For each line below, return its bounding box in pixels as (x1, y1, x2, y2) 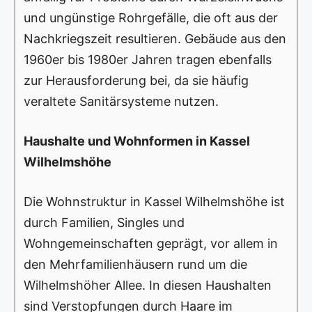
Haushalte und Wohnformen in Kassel (24, 134, 250, 149)
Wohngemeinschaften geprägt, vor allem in (24, 236, 278, 251)
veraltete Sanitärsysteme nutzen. (24, 94, 219, 109)
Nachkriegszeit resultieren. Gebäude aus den (24, 31, 286, 47)
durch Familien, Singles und (24, 215, 185, 231)
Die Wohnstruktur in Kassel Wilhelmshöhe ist (24, 194, 285, 210)
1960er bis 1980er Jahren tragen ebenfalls (24, 52, 272, 68)
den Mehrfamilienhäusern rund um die (24, 257, 247, 272)
